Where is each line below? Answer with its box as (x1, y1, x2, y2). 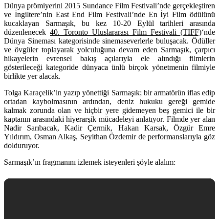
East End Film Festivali (55, 10, 131, 19)
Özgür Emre (173, 123, 216, 132)
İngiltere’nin (14, 10, 56, 19)
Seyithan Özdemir (80, 132, 138, 141)
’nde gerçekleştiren (156, 1, 216, 10)
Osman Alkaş (34, 132, 76, 141)
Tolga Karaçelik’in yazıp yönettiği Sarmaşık (4, 88, 140, 97)
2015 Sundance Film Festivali (65, 1, 157, 10)
